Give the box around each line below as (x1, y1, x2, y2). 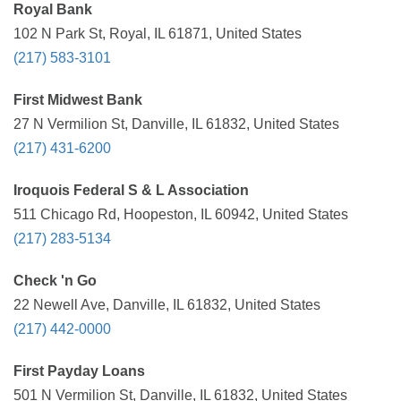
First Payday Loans (13, 363, 145, 379)
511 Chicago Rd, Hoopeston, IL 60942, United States (13, 207, 348, 222)
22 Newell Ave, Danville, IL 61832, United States (13, 297, 320, 312)
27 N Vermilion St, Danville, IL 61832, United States (13, 116, 339, 132)
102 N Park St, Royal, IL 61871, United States (13, 26, 302, 41)
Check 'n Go (13, 273, 97, 288)
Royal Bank (13, 2, 92, 17)
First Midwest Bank (13, 92, 142, 107)
